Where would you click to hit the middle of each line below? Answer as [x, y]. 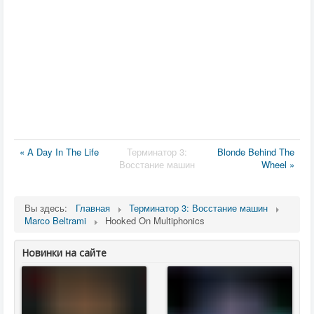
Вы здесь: [49, 208]
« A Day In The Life [59, 152]
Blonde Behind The [256, 152]
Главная [93, 208]
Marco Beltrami [55, 221]
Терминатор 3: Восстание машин [198, 208]
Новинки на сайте [64, 253]
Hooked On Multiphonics [155, 221]
